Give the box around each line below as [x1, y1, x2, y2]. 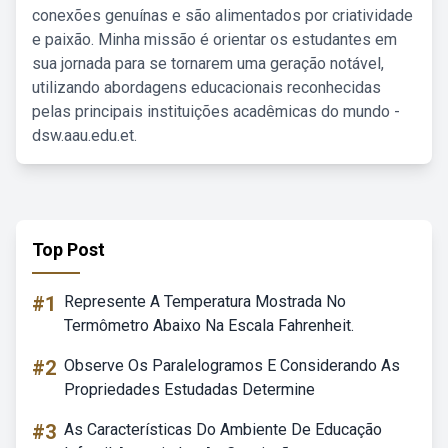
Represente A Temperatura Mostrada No [64, 292, 346, 311]
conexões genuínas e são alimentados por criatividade [32, 6, 413, 25]
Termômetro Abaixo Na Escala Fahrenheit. [64, 316, 354, 335]
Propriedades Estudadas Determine [64, 380, 315, 399]
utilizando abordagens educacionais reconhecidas [32, 78, 381, 97]
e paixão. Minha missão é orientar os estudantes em [32, 30, 397, 49]
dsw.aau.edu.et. [32, 126, 137, 145]
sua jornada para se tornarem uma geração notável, [32, 54, 384, 73]
